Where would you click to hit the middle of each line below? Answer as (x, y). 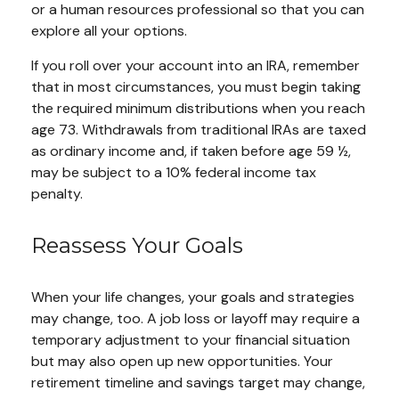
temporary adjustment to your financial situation (191, 340)
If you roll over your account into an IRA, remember (195, 66)
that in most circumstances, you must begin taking (196, 87)
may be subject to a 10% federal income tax (174, 173)
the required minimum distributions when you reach (198, 109)
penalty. (57, 194)
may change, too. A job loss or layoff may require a (195, 319)
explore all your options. (109, 31)
